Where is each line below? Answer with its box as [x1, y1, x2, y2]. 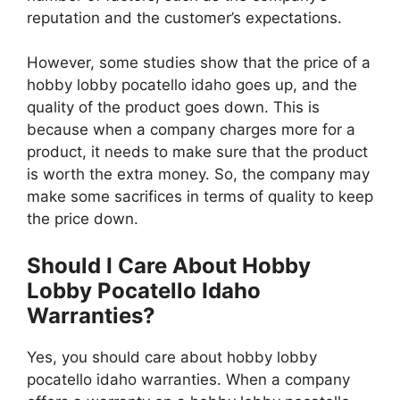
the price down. [27, 210, 138, 229]
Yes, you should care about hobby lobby [27, 347, 317, 366]
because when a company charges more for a [27, 121, 355, 139]
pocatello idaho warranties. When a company [27, 370, 350, 388]
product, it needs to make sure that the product [27, 143, 368, 162]
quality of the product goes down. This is [27, 98, 320, 117]
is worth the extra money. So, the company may [27, 165, 370, 184]
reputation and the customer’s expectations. [27, 8, 342, 27]
